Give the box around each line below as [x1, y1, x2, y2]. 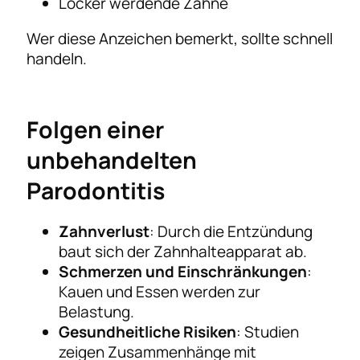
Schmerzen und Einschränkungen [59, 260, 308, 282]
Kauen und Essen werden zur [59, 280, 261, 302]
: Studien [236, 321, 300, 342]
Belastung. [59, 301, 135, 322]
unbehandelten [27, 144, 198, 176]
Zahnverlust [59, 220, 150, 242]
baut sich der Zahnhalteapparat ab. [59, 240, 308, 262]
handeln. [27, 47, 88, 69]
